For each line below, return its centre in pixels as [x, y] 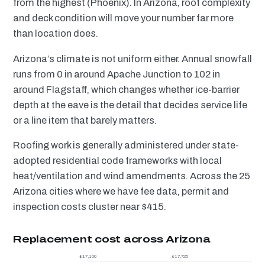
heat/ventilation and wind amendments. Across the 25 [132, 176]
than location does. [56, 33]
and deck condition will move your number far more [123, 18]
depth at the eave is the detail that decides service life [130, 105]
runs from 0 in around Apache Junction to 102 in [117, 74]
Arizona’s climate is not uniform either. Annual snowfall [132, 59]
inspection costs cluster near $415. [90, 207]
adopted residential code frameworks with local [117, 161]
